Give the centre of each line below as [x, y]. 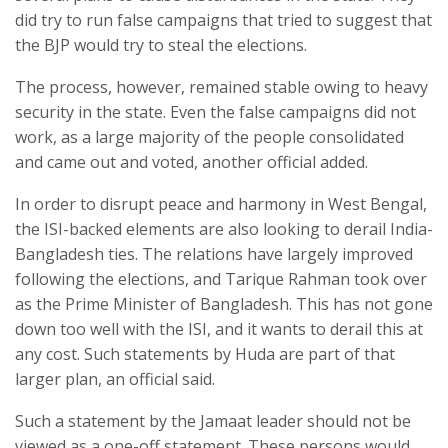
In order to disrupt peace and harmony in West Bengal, [221, 204]
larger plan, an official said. [115, 379]
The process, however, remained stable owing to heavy [221, 87]
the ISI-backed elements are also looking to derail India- [224, 229]
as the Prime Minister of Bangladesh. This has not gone [224, 304]
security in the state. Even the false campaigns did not [215, 112]
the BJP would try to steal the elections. [161, 45]
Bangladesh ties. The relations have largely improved [214, 254]
